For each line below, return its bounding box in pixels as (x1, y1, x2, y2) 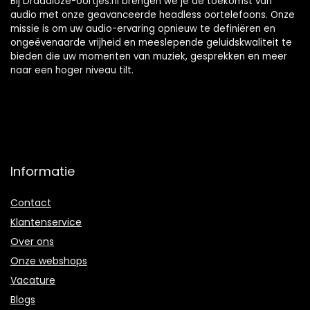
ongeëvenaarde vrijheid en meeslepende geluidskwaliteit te (10, 36, 292, 50)
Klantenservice (10, 215, 82, 230)
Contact (10, 196, 51, 210)
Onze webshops (10, 254, 87, 268)
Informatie (10, 163, 75, 181)
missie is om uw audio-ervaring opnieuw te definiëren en (10, 22, 275, 36)
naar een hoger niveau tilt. (10, 64, 134, 77)
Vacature (10, 273, 55, 288)
